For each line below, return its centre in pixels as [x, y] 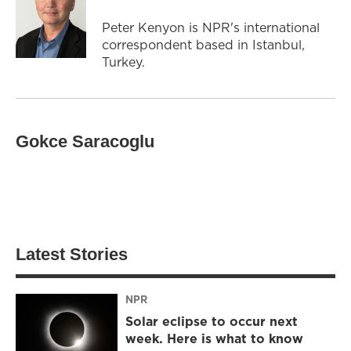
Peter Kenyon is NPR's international [211, 27]
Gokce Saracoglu [85, 141]
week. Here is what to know [214, 339]
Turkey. [123, 62]
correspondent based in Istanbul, [203, 44]
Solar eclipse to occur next [212, 322]
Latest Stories [72, 254]
